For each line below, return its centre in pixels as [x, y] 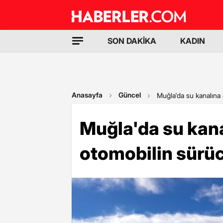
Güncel [130, 95]
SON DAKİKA [132, 41]
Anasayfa [87, 95]
